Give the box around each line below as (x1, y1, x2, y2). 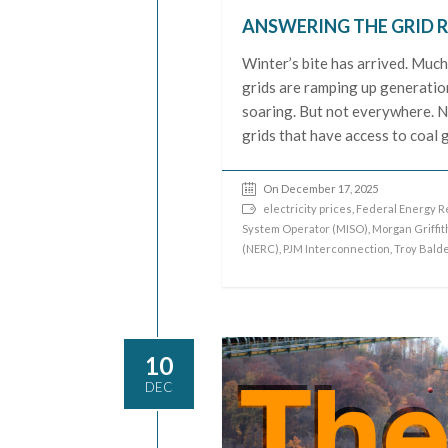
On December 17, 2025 (263, 181, 379, 195)
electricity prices (263, 201, 353, 215)
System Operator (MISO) (242, 221, 369, 235)
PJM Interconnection (283, 241, 391, 255)
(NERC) (242, 241, 280, 255)
